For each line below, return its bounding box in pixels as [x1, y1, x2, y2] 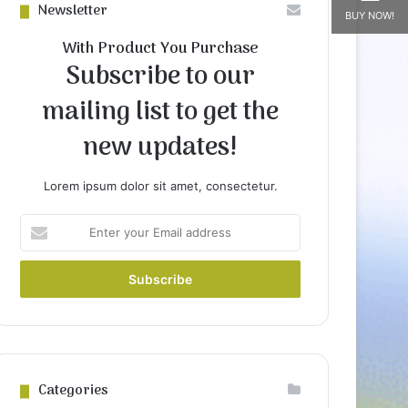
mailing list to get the [42, 92, 279, 135]
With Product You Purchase [62, 36, 259, 63]
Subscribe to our [66, 56, 255, 99]
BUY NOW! [345, 9, 394, 22]
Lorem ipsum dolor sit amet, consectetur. [43, 178, 278, 194]
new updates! [83, 127, 238, 170]
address [19, 272, 66, 288]
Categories [38, 380, 109, 403]
